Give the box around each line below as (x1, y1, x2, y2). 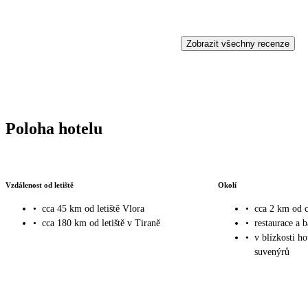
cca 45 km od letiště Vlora (42, 203, 144, 214)
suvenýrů (254, 247, 289, 258)
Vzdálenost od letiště (5, 180, 74, 189)
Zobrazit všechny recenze (186, 38, 289, 49)
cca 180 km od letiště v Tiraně (42, 218, 160, 229)
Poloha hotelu (5, 119, 102, 137)
